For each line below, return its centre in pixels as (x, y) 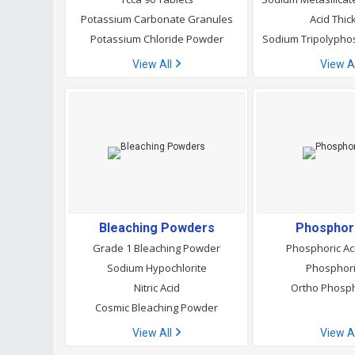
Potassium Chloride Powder (157, 39)
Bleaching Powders (157, 228)
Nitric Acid (157, 288)
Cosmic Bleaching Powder (157, 307)
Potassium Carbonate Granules (157, 19)
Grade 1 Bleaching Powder (157, 248)
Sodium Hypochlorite (157, 268)
